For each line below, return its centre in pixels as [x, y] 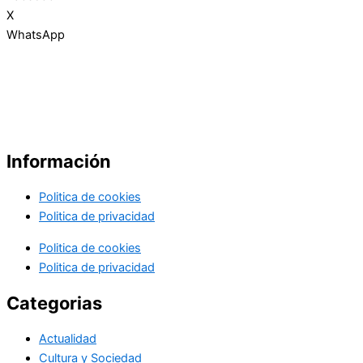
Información [59, 162]
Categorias [54, 303]
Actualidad [68, 339]
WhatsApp [36, 35]
